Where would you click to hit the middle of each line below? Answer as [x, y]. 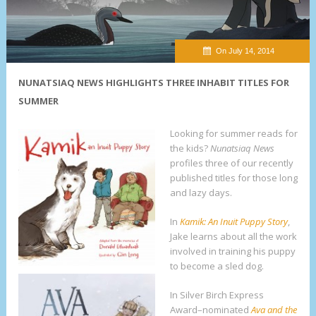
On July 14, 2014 [245, 51]
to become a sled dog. [217, 266]
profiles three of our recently [231, 163]
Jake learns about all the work [233, 237]
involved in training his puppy [232, 251]
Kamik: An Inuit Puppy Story [233, 222]
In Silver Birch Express [217, 295]
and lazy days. [201, 193]
